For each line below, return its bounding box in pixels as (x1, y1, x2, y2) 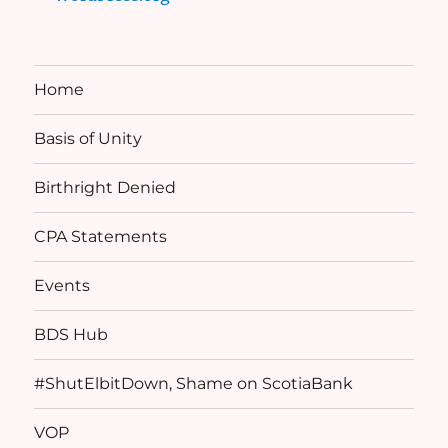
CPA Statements (34, 227, 168, 247)
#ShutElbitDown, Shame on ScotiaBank (34, 374, 354, 394)
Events (34, 276, 91, 296)
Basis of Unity (34, 129, 143, 149)
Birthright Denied (34, 178, 177, 198)
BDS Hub (34, 325, 109, 345)
